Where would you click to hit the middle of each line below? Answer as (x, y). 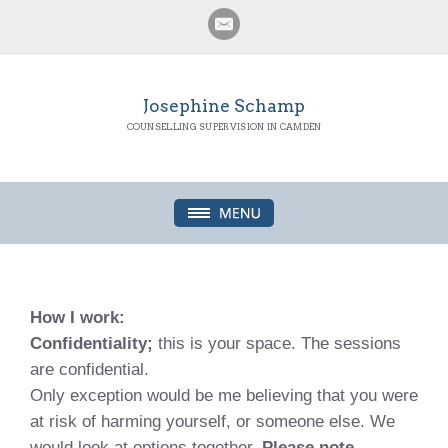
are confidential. (89, 369)
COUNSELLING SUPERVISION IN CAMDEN (224, 126)
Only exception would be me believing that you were (224, 395)
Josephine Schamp (223, 105)
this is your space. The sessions (277, 343)
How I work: (77, 317)
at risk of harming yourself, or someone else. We (212, 421)
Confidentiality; (91, 343)
